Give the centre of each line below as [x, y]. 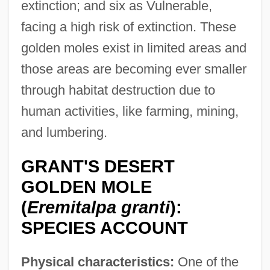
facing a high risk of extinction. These [128, 27]
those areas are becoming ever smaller [133, 69]
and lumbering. [64, 133]
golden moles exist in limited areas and [133, 48]
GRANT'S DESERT [98, 167]
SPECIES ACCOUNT [104, 228]
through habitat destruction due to [118, 90]
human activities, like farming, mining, [130, 111]
